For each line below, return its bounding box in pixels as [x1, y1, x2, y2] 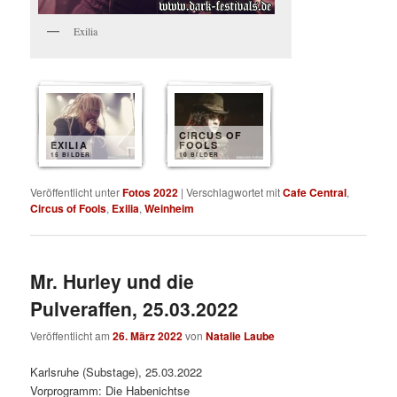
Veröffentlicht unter [30, 183, 121, 199]
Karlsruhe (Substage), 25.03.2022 [30, 363, 203, 381]
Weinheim [144, 199, 195, 216]
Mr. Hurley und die [30, 268, 195, 295]
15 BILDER [51, 150, 90, 159]
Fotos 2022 [122, 183, 179, 200]
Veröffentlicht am [30, 328, 113, 344]
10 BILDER [179, 150, 219, 159]
